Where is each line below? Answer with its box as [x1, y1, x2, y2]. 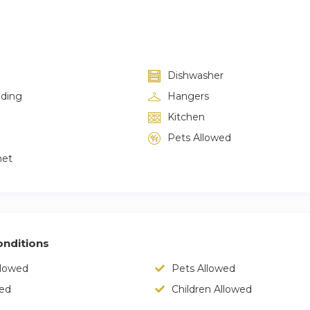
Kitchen [167, 111, 205, 123]
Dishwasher [167, 69, 224, 82]
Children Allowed [172, 283, 252, 295]
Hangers [167, 90, 209, 102]
